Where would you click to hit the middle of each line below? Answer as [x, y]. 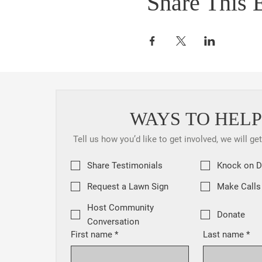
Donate [231, 215]
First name [92, 235]
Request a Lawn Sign [128, 187]
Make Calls [239, 187]
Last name [223, 235]
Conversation [113, 222]
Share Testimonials [125, 166]
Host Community [120, 208]
